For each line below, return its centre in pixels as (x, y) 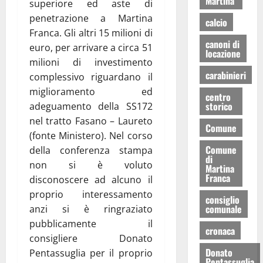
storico (219, 106)
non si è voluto (91, 165)
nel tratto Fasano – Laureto (91, 121)
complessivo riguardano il (91, 77)
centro (218, 97)
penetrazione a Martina (91, 18)
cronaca (220, 230)
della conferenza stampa (91, 150)
